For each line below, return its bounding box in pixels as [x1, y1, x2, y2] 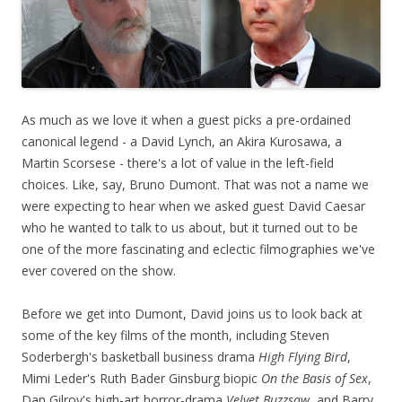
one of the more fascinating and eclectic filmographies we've [22, 240, 375, 258]
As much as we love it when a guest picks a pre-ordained [22, 111, 351, 129]
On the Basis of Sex [261, 370, 368, 388]
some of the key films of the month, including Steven [22, 327, 329, 345]
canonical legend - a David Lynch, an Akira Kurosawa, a [22, 133, 342, 151]
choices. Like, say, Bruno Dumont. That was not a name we [22, 176, 369, 194]
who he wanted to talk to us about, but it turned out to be [22, 219, 358, 237]
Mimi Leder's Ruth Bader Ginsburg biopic [22, 370, 261, 388]
